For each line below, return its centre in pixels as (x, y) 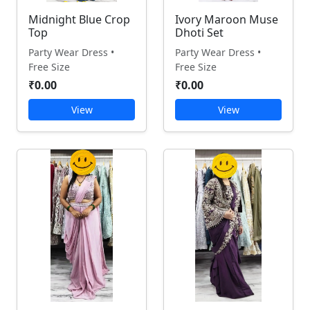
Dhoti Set (199, 33)
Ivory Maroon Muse (227, 19)
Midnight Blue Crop (79, 19)
